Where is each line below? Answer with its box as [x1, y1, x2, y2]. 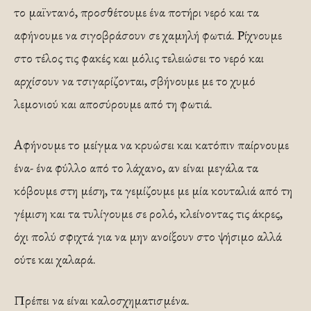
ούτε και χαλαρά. [14, 251, 96, 268]
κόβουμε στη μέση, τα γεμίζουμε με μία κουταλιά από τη [14, 182, 292, 199]
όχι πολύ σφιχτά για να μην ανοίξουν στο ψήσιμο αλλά [14, 228, 282, 245]
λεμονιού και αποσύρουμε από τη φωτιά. [14, 95, 212, 112]
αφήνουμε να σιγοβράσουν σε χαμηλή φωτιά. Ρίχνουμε [14, 26, 282, 44]
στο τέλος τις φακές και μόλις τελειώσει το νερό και [14, 49, 264, 67]
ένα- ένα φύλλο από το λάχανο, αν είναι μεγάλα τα [14, 159, 258, 176]
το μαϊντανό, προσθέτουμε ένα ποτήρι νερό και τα [14, 3, 259, 21]
